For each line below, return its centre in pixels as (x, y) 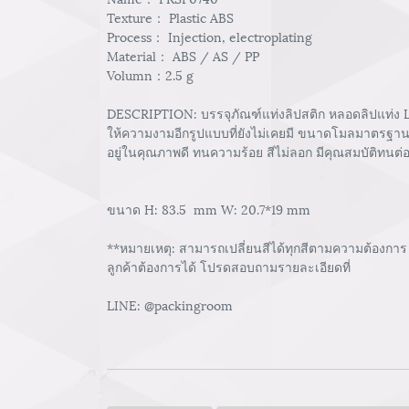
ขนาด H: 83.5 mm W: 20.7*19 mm (209, 209)
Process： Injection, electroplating (210, 37)
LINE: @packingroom (170, 305)
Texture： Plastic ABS (170, 17)
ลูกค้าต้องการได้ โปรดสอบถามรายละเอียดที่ (229, 267)
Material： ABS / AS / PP (183, 56)
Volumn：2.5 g (150, 75)
